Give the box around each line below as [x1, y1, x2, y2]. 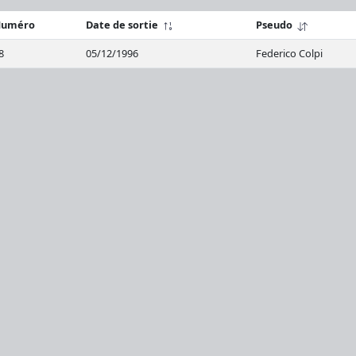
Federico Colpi [256, 46, 323, 60]
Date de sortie [86, 17, 163, 32]
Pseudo [256, 17, 297, 32]
